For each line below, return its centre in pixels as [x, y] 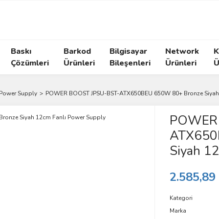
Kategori [181, 198]
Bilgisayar [128, 51]
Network [182, 51]
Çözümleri [30, 63]
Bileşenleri [130, 63]
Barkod [77, 51]
